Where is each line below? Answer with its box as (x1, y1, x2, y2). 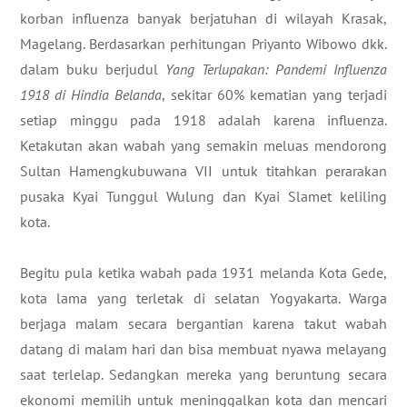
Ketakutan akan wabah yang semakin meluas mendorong (20, 136, 387, 154)
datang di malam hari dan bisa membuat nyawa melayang (20, 340, 387, 358)
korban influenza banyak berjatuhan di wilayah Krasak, (20, 9, 387, 27)
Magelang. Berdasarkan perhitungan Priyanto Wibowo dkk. (20, 35, 387, 53)
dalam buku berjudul (20, 60, 165, 78)
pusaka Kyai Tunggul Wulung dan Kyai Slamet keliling (20, 187, 387, 205)
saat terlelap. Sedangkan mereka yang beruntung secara (20, 365, 387, 383)
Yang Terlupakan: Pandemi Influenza (165, 60, 387, 78)
